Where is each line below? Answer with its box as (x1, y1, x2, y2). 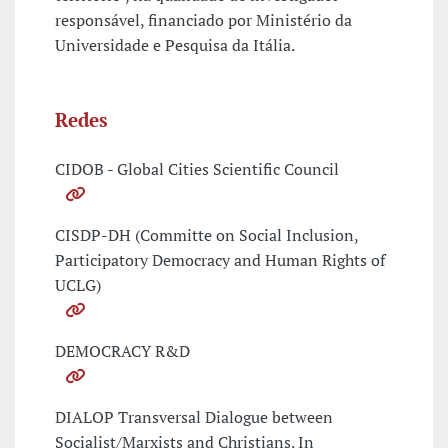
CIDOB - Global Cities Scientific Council (55, 158, 339, 181)
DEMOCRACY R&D (55, 340, 190, 363)
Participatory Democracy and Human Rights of (55, 249, 385, 272)
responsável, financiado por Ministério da (55, 9, 352, 32)
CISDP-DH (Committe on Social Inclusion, (55, 224, 358, 247)
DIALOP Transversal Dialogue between (55, 406, 333, 429)
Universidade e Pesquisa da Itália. (55, 34, 295, 57)
